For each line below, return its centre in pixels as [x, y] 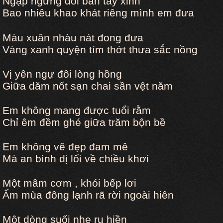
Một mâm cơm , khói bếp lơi [69, 183]
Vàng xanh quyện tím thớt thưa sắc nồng [100, 49]
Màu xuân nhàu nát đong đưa [73, 37]
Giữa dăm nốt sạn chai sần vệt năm [88, 86]
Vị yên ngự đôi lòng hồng [62, 74]
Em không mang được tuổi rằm [77, 110]
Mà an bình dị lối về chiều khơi [76, 158]
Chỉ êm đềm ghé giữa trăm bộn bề [84, 122]
